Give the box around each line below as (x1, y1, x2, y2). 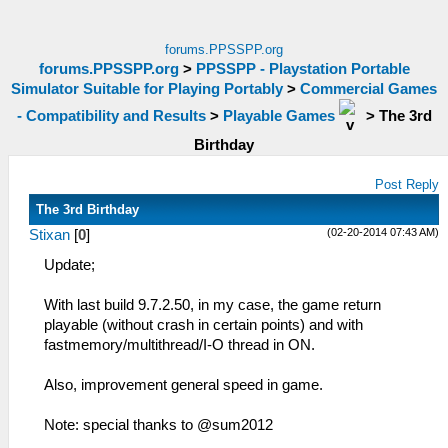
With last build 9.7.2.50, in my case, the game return (44, 297, 381, 313)
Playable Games (222, 107, 335, 124)
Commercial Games (300, 81, 437, 97)
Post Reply (375, 177, 440, 192)
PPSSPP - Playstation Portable (195, 61, 410, 77)
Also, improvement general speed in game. (44, 377, 323, 393)
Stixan (29, 227, 70, 243)
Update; (44, 257, 95, 273)
